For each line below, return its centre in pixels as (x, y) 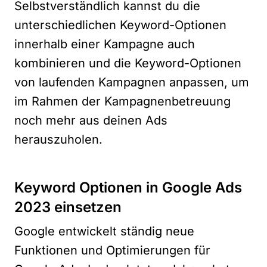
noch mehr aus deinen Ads (91, 120)
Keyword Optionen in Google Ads (128, 187)
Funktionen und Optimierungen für (112, 250)
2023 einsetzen (68, 207)
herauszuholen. (58, 139)
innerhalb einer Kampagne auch (105, 44)
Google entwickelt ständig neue (104, 231)
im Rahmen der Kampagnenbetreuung (122, 101)
